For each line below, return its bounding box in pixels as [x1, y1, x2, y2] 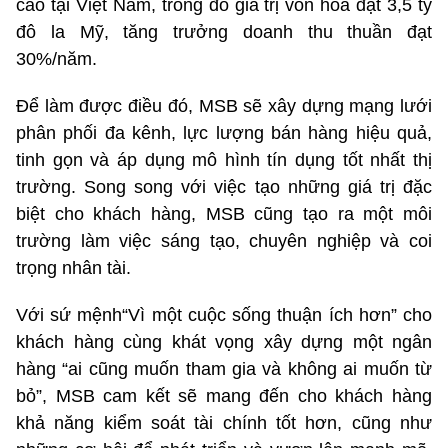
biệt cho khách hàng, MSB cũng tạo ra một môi [16, 203, 432, 224]
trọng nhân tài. [16, 257, 131, 278]
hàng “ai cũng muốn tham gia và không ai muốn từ [16, 358, 432, 379]
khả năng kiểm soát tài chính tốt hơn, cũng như [16, 412, 432, 433]
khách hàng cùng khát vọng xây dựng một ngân [16, 331, 432, 352]
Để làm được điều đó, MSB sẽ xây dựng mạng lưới [16, 95, 432, 116]
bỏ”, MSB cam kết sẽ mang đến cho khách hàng [16, 385, 432, 406]
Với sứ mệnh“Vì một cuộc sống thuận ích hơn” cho [16, 304, 432, 325]
